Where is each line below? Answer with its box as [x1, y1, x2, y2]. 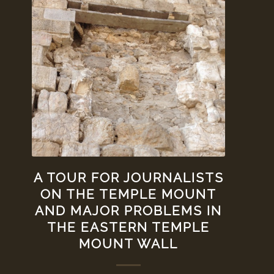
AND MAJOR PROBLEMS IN [35, 203, 223, 219]
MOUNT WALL [79, 236, 179, 252]
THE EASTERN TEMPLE [47, 220, 210, 235]
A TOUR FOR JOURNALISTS [33, 170, 224, 186]
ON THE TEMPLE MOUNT [40, 187, 217, 202]
